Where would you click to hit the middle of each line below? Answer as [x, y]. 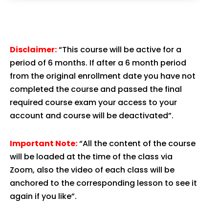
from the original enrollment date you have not [103, 76]
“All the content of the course [136, 143]
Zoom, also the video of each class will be [92, 170]
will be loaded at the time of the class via [91, 156]
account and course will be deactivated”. [92, 115]
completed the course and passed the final [96, 89]
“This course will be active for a [119, 49]
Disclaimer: [33, 49]
